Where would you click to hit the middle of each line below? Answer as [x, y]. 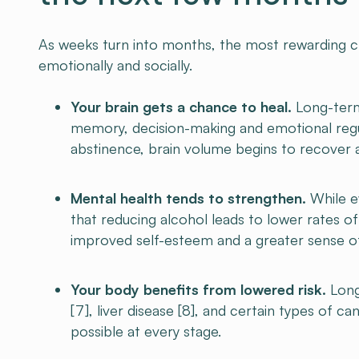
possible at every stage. [146, 331]
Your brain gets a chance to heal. [181, 107]
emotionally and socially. [115, 65]
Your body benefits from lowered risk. [198, 289]
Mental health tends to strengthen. [188, 198]
